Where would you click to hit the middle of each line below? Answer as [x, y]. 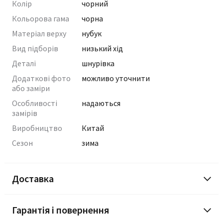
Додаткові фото [41, 78]
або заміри [31, 88]
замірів [25, 113]
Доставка [33, 178]
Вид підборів [35, 48]
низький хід [102, 48]
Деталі [24, 63]
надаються [101, 103]
